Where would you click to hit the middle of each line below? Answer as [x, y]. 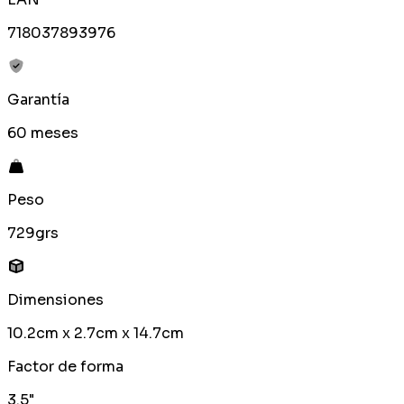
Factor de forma [65, 367]
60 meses [43, 133]
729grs [33, 234]
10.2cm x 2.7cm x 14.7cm [96, 334]
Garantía [38, 100]
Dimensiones [55, 300]
